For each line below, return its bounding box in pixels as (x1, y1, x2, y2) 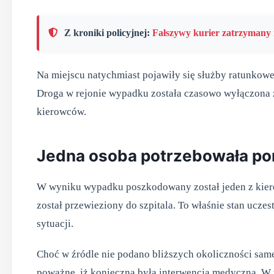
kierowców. (37, 106, 86, 117)
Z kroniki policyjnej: (64, 28, 152, 38)
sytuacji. (37, 218, 73, 229)
